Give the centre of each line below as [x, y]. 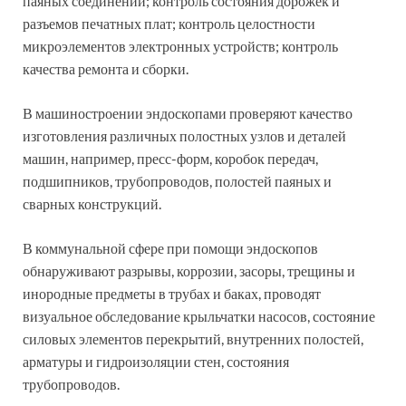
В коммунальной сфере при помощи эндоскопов [170, 247]
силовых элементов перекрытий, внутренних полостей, [193, 338]
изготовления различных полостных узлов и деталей [184, 135]
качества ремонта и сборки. [106, 68]
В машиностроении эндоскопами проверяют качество [188, 112]
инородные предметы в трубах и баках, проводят [172, 293]
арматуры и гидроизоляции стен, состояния [156, 361]
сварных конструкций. [92, 203]
